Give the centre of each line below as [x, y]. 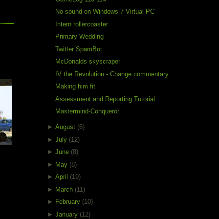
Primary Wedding [80, 37]
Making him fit [76, 87]
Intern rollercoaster [82, 24]
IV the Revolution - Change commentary [112, 74]
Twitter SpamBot [79, 49]
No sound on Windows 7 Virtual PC [105, 12]
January [68, 214]
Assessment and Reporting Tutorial [105, 99]
